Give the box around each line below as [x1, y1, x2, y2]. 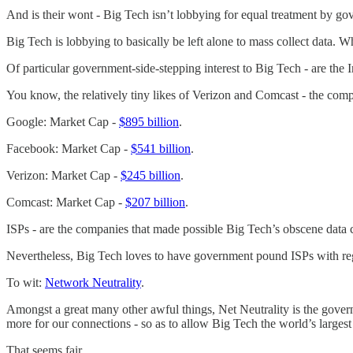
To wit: [6, 275, 45, 289]
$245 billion [121, 168, 180, 182]
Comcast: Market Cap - [6, 195, 125, 209]
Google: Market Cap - [6, 114, 119, 128]
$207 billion [125, 195, 185, 209]
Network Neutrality [45, 275, 141, 289]
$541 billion [131, 141, 191, 155]
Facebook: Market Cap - [6, 141, 131, 155]
